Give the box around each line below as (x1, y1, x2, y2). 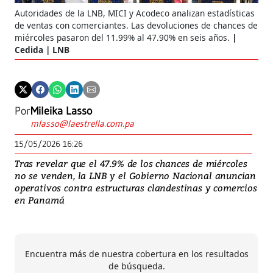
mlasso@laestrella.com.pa (30, 117, 134, 129)
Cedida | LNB (15, 43, 69, 55)
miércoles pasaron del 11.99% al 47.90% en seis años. (15, 31, 230, 43)
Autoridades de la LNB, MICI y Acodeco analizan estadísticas (15, 7, 255, 19)
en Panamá (15, 193, 65, 206)
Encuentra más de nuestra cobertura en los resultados (24, 247, 249, 260)
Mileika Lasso (30, 104, 92, 118)
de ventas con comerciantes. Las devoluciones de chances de (15, 19, 258, 31)
